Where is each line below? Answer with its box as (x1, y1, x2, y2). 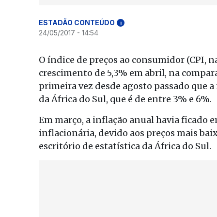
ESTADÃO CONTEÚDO (39, 18, 115, 27)
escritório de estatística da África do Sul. (39, 140, 211, 152)
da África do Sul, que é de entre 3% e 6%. (39, 93, 211, 105)
